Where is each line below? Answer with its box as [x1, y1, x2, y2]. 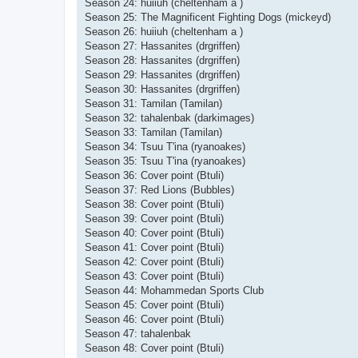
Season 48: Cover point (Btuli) [85, 341, 224, 354]
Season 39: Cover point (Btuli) [85, 212, 224, 225]
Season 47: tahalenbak [85, 327, 191, 340]
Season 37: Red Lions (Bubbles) [85, 183, 234, 196]
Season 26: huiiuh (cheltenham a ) [85, 25, 243, 38]
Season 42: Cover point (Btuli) [85, 255, 224, 268]
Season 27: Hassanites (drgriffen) [85, 39, 240, 52]
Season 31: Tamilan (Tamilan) [85, 97, 222, 109]
